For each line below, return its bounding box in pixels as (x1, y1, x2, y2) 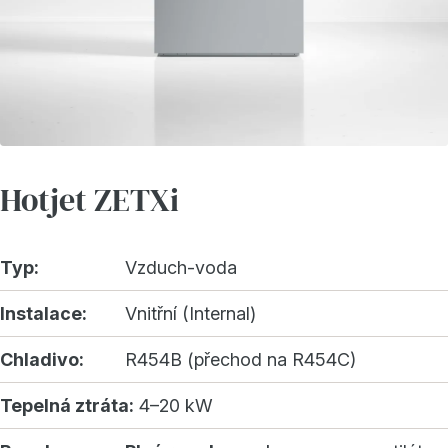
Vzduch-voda (125, 257, 237, 278)
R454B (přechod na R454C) (125, 349, 356, 370)
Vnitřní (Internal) (125, 303, 256, 324)
